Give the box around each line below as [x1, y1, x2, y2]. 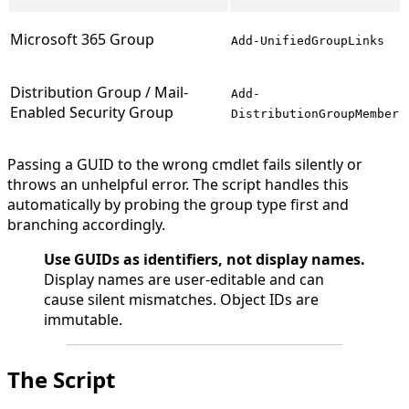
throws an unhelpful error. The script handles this [7, 174, 349, 195]
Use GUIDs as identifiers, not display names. [44, 249, 365, 270]
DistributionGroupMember [231, 107, 399, 121]
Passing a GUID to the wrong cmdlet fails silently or [7, 154, 362, 175]
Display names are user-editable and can [44, 269, 324, 290]
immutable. [44, 309, 122, 330]
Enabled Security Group [10, 102, 173, 123]
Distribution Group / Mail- [10, 82, 188, 103]
